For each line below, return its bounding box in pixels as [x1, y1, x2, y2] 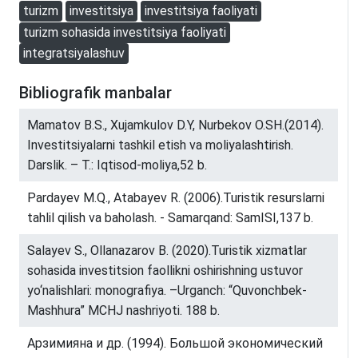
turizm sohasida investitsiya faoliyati [23, 24, 226, 40]
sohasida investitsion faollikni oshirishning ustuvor [27, 263, 303, 279]
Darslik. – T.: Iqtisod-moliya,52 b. [27, 157, 207, 173]
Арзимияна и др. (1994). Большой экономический [27, 336, 323, 352]
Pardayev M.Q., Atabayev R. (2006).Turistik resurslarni [27, 190, 324, 206]
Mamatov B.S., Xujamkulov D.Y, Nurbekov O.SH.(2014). [27, 117, 324, 133]
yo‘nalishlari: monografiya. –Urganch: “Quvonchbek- [27, 283, 307, 299]
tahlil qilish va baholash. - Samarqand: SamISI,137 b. [27, 210, 313, 226]
